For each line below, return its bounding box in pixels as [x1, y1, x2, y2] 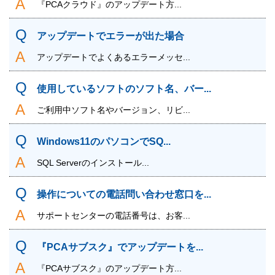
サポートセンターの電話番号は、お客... [37, 211, 190, 221]
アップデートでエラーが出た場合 [37, 31, 184, 42]
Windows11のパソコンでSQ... [37, 136, 171, 147]
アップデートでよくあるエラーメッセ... [37, 52, 190, 63]
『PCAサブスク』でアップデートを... [37, 242, 203, 253]
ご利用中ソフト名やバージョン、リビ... [37, 105, 190, 115]
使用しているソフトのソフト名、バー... [37, 83, 211, 95]
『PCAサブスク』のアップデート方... [37, 263, 182, 274]
